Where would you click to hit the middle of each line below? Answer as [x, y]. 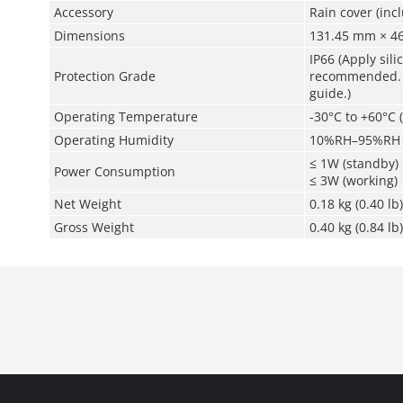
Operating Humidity [113, 140]
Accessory [83, 12]
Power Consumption [114, 171]
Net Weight [87, 204]
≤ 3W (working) [353, 180]
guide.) [330, 93]
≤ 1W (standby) [354, 163]
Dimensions [89, 36]
